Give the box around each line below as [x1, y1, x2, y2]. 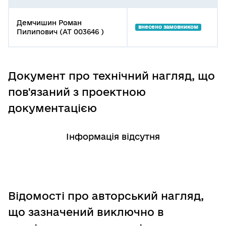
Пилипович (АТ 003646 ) [17, 28, 104, 36]
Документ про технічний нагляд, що [8, 70, 215, 82]
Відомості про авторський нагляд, [8, 190, 204, 202]
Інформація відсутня [66, 132, 160, 142]
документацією [8, 102, 97, 115]
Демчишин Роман [17, 19, 82, 27]
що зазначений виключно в [8, 206, 164, 218]
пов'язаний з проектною [8, 86, 146, 98]
